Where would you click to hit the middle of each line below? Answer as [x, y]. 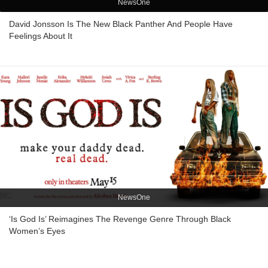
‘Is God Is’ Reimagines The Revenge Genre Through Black [120, 219]
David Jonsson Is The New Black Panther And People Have [121, 24]
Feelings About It [41, 36]
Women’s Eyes [37, 231]
